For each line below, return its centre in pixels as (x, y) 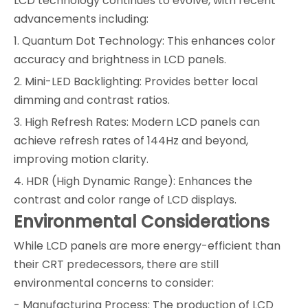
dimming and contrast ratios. (92, 100)
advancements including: (81, 19)
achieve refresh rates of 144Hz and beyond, (131, 141)
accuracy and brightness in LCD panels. (120, 60)
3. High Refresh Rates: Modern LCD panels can (137, 122)
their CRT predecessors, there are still (116, 265)
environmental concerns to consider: (114, 283)
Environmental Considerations (142, 222)
